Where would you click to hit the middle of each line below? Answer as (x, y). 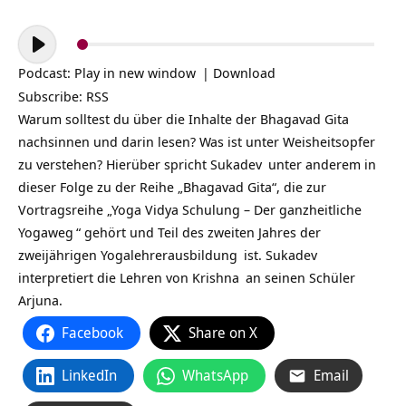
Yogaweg (46, 232)
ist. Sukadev (279, 255)
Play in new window (135, 72)
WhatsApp (215, 375)
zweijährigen (59, 255)
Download (244, 72)
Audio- (38, 35)
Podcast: (46, 72)
